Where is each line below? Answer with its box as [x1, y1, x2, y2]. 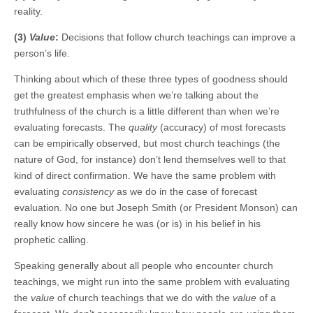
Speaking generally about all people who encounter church [14, 259, 273, 271]
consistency [62, 185, 114, 197]
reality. [14, 5, 43, 17]
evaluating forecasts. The [14, 121, 129, 133]
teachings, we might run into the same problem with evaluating [14, 275, 290, 287]
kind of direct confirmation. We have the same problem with [14, 169, 276, 181]
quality [129, 121, 160, 133]
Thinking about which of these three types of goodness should [14, 73, 288, 85]
